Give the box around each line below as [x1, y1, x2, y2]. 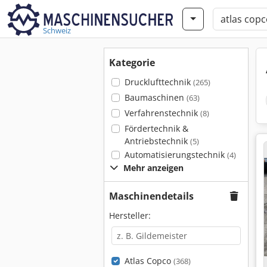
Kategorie [109, 56, 155, 69]
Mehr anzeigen [123, 162, 184, 173]
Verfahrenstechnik [124, 107, 200, 119]
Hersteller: [109, 210, 151, 221]
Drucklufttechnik [124, 76, 193, 88]
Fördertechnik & [124, 123, 188, 134]
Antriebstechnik [124, 135, 190, 147]
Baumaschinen [124, 92, 187, 103]
